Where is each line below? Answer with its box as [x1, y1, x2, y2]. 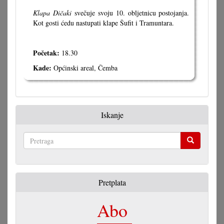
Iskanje [100, 109, 123, 120]
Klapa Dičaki [33, 8, 74, 17]
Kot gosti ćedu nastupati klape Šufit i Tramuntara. [33, 18, 174, 27]
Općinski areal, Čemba [53, 63, 117, 72]
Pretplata [98, 177, 126, 187]
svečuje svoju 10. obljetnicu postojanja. [74, 8, 189, 17]
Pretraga [24, 149, 47, 159]
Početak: [33, 47, 59, 58]
